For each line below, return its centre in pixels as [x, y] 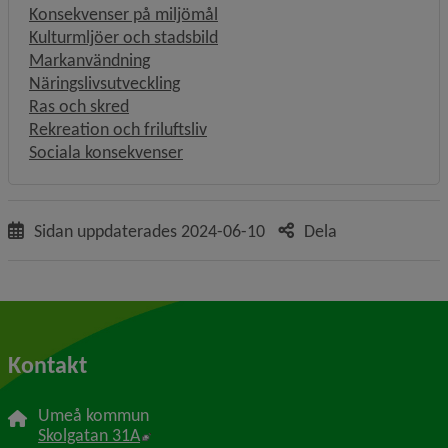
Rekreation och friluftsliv [118, 129]
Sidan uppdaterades [107, 231]
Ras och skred [79, 106]
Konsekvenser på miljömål [123, 14]
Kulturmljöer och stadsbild [123, 37]
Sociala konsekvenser [106, 152]
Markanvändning [89, 60]
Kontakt [47, 364]
